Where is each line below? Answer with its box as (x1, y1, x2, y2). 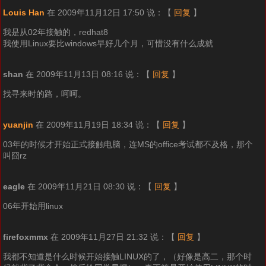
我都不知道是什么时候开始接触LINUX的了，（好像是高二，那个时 (2, 252, 252, 262)
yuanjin (2, 120, 33, 130)
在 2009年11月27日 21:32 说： (50, 232, 167, 242)
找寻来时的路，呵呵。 (2, 89, 86, 99)
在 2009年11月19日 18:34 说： (35, 120, 152, 130)
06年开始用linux (2, 201, 63, 211)
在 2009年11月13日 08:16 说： (25, 69, 142, 80)
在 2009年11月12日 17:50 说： (46, 8, 163, 18)
